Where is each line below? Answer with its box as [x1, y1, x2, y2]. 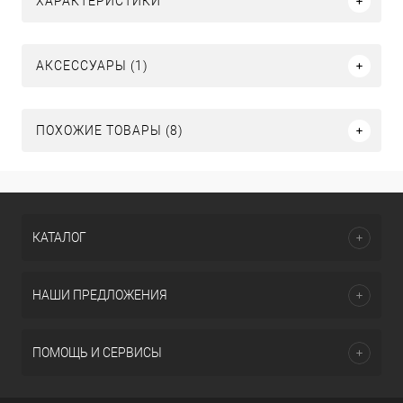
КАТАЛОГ [32, 230, 86, 245]
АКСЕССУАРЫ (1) [36, 58, 148, 74]
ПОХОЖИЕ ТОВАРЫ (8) [36, 123, 184, 139]
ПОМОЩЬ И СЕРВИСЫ [32, 345, 162, 360]
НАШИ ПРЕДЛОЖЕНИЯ [32, 288, 167, 302]
